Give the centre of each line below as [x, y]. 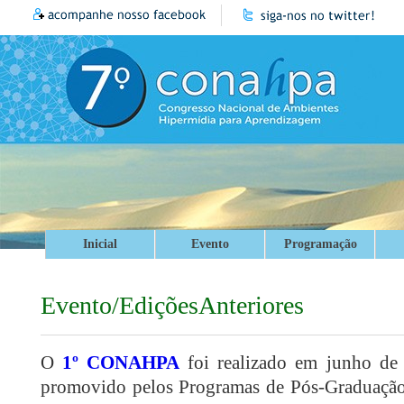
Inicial [100, 244]
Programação [320, 244]
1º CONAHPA [121, 363]
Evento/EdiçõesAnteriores [172, 305]
